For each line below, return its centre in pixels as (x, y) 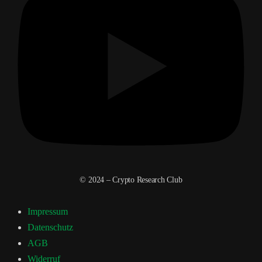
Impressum (48, 212)
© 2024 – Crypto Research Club (131, 180)
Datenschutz (50, 227)
